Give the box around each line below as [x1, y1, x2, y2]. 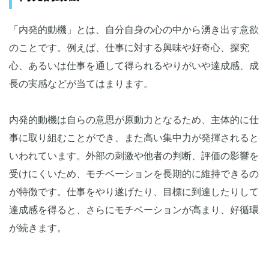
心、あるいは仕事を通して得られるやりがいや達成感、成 [9, 61, 259, 71]
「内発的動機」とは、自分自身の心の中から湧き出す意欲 [9, 25, 259, 35]
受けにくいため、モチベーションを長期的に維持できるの [9, 169, 259, 180]
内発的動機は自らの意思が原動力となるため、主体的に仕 [9, 115, 259, 125]
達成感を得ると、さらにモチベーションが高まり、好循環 [9, 205, 259, 216]
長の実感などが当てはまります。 [9, 79, 153, 89]
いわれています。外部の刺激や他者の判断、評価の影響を [9, 151, 259, 162]
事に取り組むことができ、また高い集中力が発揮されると [9, 133, 259, 144]
